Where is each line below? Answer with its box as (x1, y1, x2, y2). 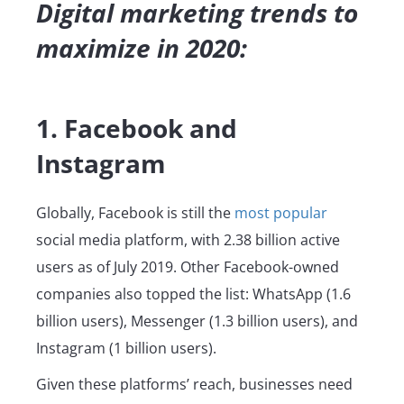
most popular (234, 203, 327, 224)
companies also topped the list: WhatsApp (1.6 (36, 284, 351, 305)
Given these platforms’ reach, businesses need (36, 374, 353, 395)
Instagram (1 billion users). (36, 338, 220, 359)
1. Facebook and (36, 111, 237, 146)
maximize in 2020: (36, 31, 247, 66)
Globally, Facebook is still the (36, 203, 234, 224)
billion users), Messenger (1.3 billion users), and (36, 311, 358, 332)
